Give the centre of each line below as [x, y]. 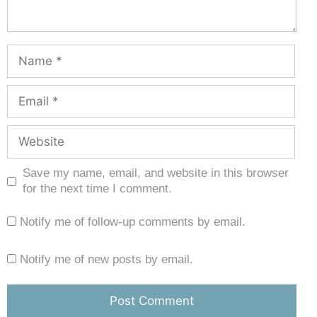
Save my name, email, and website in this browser [155, 173]
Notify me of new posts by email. [106, 260]
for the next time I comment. [97, 189]
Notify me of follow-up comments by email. [133, 222]
